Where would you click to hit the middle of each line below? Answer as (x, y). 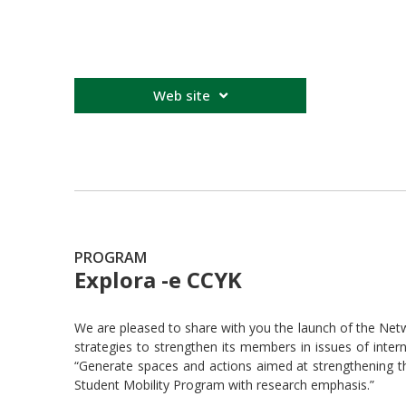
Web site (182, 95)
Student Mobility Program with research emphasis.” (224, 384)
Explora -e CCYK (158, 279)
